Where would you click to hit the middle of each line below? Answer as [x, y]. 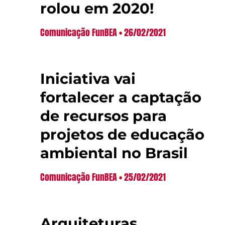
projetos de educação [122, 134]
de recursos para [103, 116]
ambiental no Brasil [114, 153]
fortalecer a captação [121, 97]
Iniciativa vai [88, 78]
